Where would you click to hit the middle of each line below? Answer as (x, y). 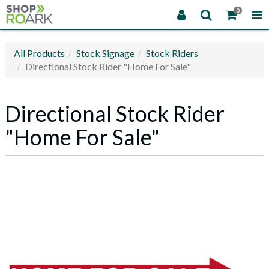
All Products (39, 53)
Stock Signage (105, 53)
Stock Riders (172, 53)
